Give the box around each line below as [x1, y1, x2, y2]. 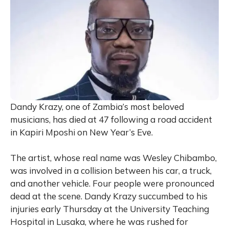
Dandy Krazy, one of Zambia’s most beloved [10, 101, 184, 112]
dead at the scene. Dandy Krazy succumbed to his [10, 191, 208, 202]
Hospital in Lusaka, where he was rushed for [10, 216, 188, 227]
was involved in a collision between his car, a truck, [10, 165, 212, 176]
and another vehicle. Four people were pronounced [10, 178, 214, 189]
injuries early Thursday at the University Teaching [10, 203, 209, 215]
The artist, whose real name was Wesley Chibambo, [10, 152, 217, 164]
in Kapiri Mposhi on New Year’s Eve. [10, 127, 153, 138]
